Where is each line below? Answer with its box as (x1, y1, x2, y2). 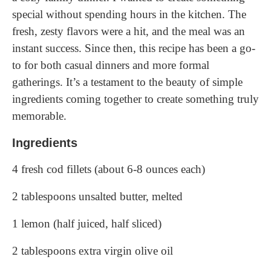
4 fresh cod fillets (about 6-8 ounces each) (12, 163, 205, 175)
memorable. (12, 109, 67, 122)
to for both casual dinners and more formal (12, 59, 209, 71)
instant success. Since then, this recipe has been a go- (12, 42, 255, 54)
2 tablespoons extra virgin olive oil (12, 244, 173, 257)
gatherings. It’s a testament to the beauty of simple (12, 76, 243, 88)
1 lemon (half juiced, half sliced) (12, 217, 162, 230)
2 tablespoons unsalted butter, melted (12, 190, 183, 203)
